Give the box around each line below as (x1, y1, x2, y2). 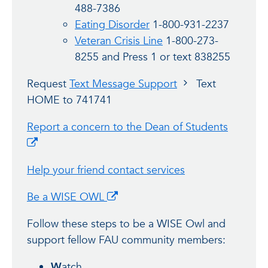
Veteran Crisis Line (75, 33, 163, 48)
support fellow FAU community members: (27, 233, 226, 248)
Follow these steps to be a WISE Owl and (27, 217, 226, 232)
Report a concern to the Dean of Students (27, 120, 228, 135)
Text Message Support (69, 77, 177, 92)
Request (27, 77, 69, 92)
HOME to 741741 (27, 93, 112, 108)
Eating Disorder (75, 17, 150, 32)
